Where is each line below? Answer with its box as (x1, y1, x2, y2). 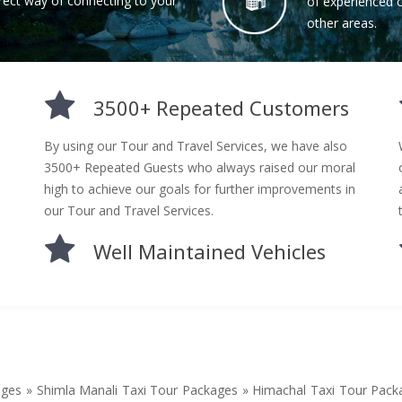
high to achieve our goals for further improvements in (44, 179, 356, 197)
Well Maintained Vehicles (93, 237, 327, 265)
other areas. (306, 13, 377, 31)
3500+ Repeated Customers (93, 93, 350, 121)
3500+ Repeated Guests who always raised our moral (44, 158, 356, 176)
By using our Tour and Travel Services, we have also (44, 136, 348, 154)
